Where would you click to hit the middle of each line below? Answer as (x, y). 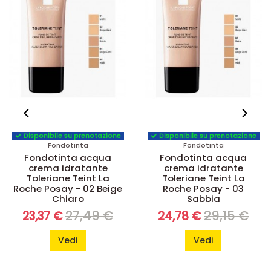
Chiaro (68, 198)
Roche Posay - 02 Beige (68, 188)
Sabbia (203, 198)
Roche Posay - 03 (203, 188)
